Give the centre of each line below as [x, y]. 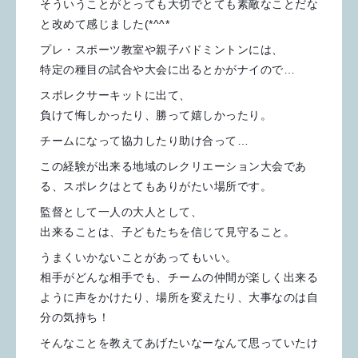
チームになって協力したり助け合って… [144, 140]
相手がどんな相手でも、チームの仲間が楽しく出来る [179, 277]
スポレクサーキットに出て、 [115, 95]
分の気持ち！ [75, 317]
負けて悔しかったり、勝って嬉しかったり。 [156, 115]
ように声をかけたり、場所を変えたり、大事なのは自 [179, 297]
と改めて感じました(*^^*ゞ [111, 24]
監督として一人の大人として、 [121, 211]
